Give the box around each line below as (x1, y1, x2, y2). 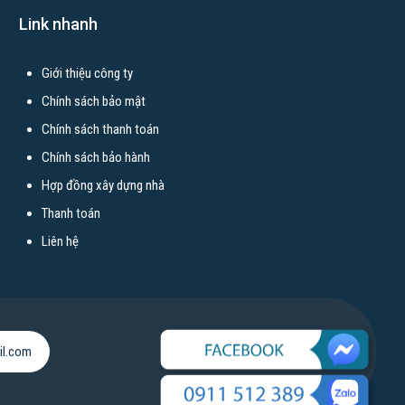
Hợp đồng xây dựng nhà (41, 177, 165, 193)
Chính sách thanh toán (41, 121, 159, 137)
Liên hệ (41, 233, 79, 250)
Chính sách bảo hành (41, 149, 150, 165)
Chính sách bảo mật (41, 93, 146, 109)
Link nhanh (18, 14, 98, 33)
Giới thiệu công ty (41, 65, 133, 81)
